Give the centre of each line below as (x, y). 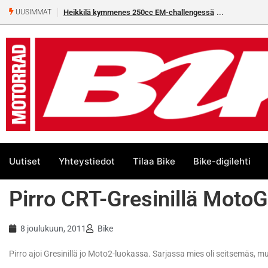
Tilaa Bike (154, 161)
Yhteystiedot (87, 161)
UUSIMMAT (33, 12)
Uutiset (25, 161)
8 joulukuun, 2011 (53, 229)
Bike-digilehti (222, 161)
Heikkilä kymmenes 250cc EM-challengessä (139, 12)
